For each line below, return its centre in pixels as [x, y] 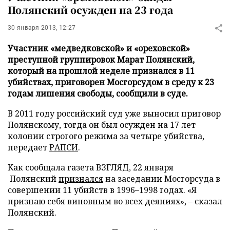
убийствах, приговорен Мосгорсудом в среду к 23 [111, 82]
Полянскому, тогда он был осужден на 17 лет [102, 125]
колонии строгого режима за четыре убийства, [106, 136]
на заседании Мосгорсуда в [162, 179]
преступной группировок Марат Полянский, [101, 60]
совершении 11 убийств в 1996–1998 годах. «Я [102, 190]
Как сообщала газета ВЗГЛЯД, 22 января [91, 167]
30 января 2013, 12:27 [42, 28]
